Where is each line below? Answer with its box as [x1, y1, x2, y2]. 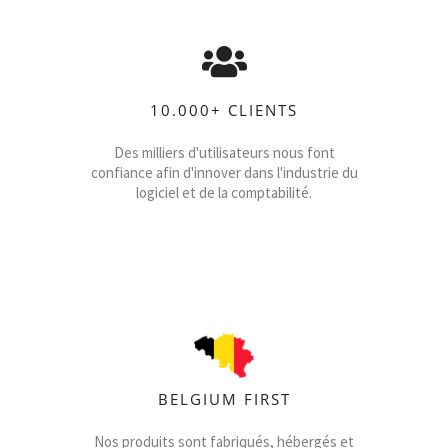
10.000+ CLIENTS [150, 100, 298, 120]
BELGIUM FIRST [157, 389, 291, 409]
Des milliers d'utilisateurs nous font [113, 143, 335, 162]
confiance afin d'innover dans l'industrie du [90, 163, 358, 182]
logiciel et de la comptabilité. [136, 183, 312, 202]
